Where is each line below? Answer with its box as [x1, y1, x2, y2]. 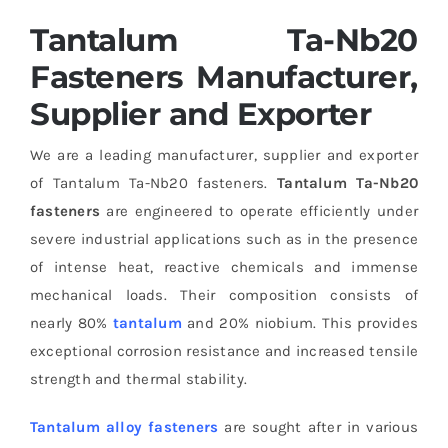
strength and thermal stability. [29, 369, 247, 388]
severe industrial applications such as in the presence [29, 229, 419, 248]
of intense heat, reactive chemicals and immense [29, 257, 419, 276]
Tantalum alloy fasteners [29, 417, 219, 436]
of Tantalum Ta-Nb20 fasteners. [29, 173, 278, 192]
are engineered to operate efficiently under [100, 201, 419, 220]
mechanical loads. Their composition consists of [29, 285, 419, 304]
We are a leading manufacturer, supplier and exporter [29, 145, 419, 164]
